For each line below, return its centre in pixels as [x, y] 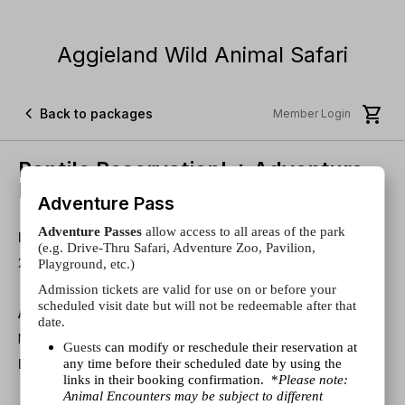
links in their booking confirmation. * [171, 379]
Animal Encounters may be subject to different [193, 396]
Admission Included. [108, 389]
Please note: [314, 379]
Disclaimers [56, 364]
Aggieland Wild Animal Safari [202, 54]
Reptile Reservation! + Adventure [191, 170]
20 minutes [50, 263]
